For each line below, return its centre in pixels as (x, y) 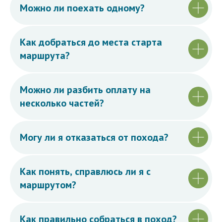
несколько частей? (62, 103)
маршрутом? (48, 185)
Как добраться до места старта (91, 42)
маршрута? (45, 55)
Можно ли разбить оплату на (85, 89)
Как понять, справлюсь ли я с (85, 171)
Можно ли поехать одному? (82, 8)
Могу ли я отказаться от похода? (94, 137)
